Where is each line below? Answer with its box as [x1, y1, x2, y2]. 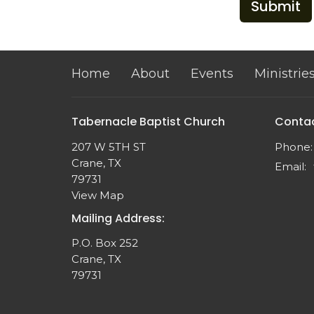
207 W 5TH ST [71, 139, 146, 153]
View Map [71, 188, 124, 202]
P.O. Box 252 [71, 236, 138, 250]
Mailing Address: [71, 210, 165, 226]
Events [191, 66, 233, 82]
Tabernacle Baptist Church [71, 114, 225, 130]
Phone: [275, 139, 313, 153]
